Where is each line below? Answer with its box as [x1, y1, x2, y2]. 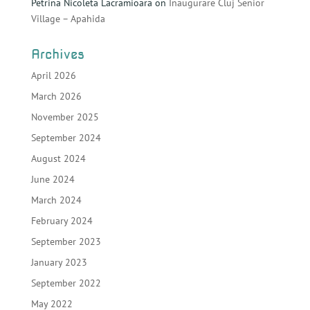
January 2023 [30, 256, 87, 268]
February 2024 [30, 215, 93, 227]
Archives [30, 46, 84, 62]
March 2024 [30, 194, 82, 206]
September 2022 [30, 277, 101, 289]
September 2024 [30, 131, 101, 144]
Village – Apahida [30, 12, 105, 25]
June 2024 [30, 173, 75, 185]
